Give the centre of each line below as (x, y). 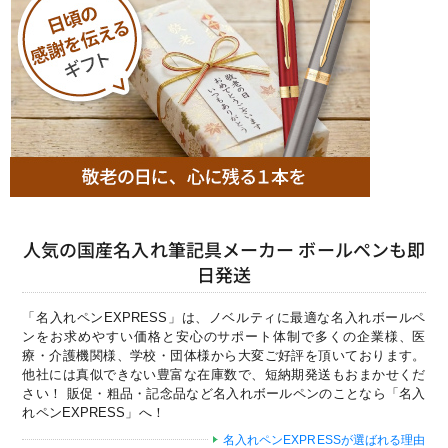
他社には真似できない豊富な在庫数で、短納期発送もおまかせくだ (224, 374)
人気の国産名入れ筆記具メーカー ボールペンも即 (224, 248)
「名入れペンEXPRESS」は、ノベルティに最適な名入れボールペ (224, 317)
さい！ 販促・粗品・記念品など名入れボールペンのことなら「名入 (224, 393)
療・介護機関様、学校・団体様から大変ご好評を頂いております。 (224, 355)
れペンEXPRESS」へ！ (93, 412)
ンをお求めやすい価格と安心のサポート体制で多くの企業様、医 (224, 336)
